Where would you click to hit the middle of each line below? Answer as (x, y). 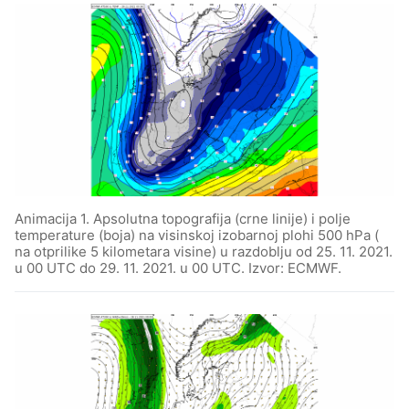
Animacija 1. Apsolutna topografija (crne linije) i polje (183, 219)
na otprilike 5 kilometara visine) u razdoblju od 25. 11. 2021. (204, 252)
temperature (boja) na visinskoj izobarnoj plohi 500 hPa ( (197, 235)
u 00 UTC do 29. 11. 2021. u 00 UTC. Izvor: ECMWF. (178, 268)
